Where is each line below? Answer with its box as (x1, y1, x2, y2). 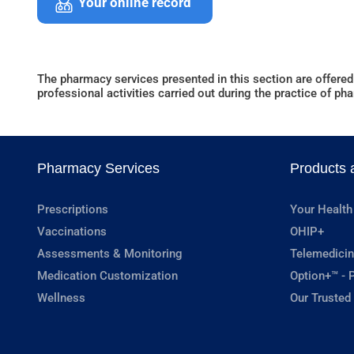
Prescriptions (37, 202, 108, 217)
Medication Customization (37, 269, 178, 284)
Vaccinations (37, 224, 107, 239)
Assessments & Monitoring (37, 247, 183, 262)
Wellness (37, 291, 85, 306)
